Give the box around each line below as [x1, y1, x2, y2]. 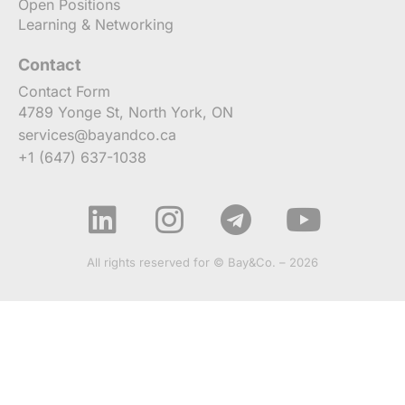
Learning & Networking [18, 14, 174, 33]
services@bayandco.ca [18, 125, 176, 144]
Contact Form [18, 81, 110, 100]
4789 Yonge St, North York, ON [18, 102, 233, 121]
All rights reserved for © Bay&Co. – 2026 [87, 254, 318, 269]
